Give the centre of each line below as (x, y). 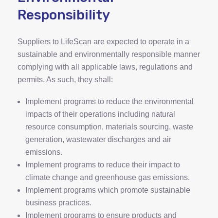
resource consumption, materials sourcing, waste (109, 127)
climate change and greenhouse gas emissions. (108, 177)
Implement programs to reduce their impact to (103, 165)
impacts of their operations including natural (100, 114)
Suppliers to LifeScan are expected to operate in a (103, 42)
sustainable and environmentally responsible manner (109, 54)
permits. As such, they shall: (65, 80)
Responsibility (64, 15)
